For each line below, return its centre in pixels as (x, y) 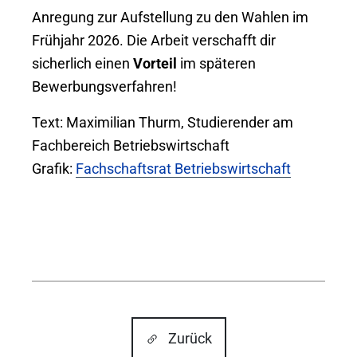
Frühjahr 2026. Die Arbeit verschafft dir (154, 40)
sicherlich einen (82, 63)
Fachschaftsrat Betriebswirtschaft (183, 169)
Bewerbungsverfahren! (104, 86)
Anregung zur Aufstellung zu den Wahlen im (170, 17)
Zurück (190, 338)
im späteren (216, 63)
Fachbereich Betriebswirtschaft (131, 145)
